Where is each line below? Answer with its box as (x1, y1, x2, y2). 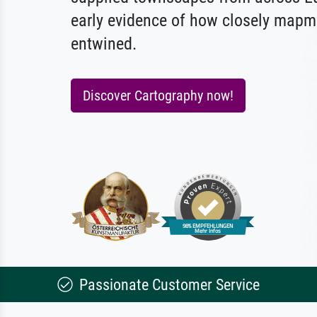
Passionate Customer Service (75, 275, 260, 294)
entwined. (71, 34, 137, 54)
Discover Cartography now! (83, 87, 234, 104)
